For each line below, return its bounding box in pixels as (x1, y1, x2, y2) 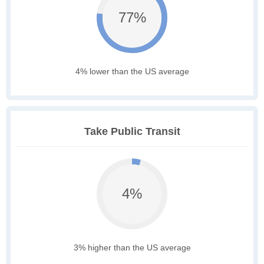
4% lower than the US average (75, 67, 189, 77)
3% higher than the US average (73, 243, 191, 253)
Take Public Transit (84, 126, 180, 138)
